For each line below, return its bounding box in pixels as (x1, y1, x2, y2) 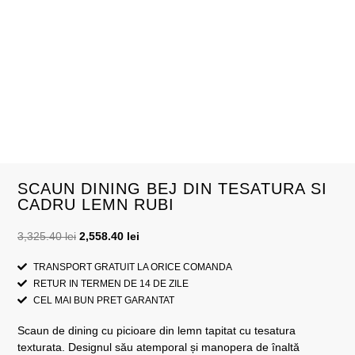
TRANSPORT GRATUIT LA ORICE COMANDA (33, 261, 232, 273)
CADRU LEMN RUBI (17, 196, 174, 214)
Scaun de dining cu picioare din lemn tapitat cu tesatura (17, 323, 296, 337)
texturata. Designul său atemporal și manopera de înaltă (17, 340, 300, 353)
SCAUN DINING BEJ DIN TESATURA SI (17, 180, 327, 198)
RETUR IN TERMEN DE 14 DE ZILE (33, 277, 189, 289)
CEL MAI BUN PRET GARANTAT (33, 294, 174, 306)
